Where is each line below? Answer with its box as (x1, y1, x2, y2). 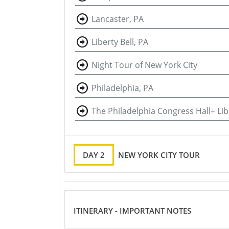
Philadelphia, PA (91, 82, 153, 94)
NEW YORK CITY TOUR (118, 150, 200, 161)
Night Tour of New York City (91, 59, 197, 71)
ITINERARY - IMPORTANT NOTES (74, 205, 191, 216)
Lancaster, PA (91, 13, 144, 25)
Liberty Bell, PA (91, 36, 148, 48)
